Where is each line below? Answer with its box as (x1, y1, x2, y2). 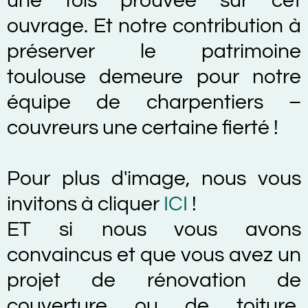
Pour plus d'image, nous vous (7, 167, 301, 189)
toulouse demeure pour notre (7, 65, 301, 87)
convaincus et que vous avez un (7, 243, 301, 265)
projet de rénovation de (7, 269, 301, 291)
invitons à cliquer (7, 192, 164, 214)
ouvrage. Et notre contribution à (7, 14, 301, 36)
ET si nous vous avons (7, 218, 301, 240)
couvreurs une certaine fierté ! (7, 116, 278, 138)
